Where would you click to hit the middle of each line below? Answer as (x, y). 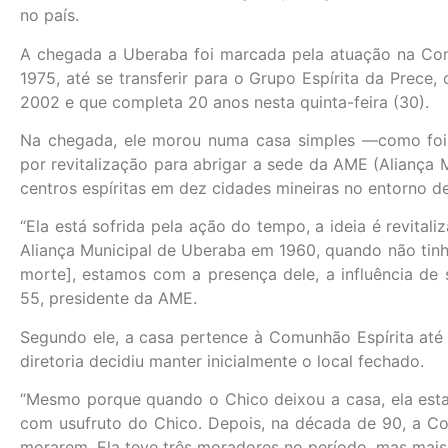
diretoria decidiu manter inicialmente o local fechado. (222, 360)
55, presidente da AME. (108, 298)
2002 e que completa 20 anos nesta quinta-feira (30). (224, 101)
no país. (49, 15)
